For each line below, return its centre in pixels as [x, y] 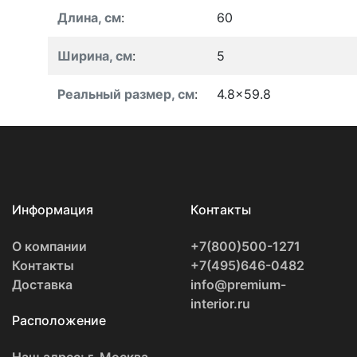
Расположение [59, 320]
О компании [49, 246]
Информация [53, 209]
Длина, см [89, 17]
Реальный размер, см [126, 94]
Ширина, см [95, 55]
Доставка [42, 284]
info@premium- [238, 284]
